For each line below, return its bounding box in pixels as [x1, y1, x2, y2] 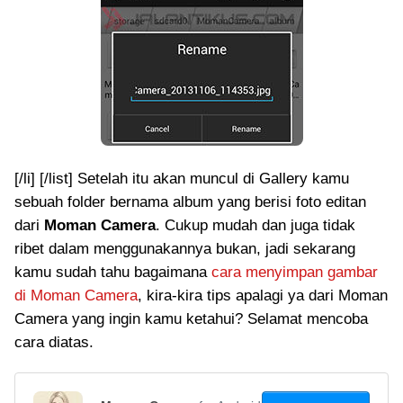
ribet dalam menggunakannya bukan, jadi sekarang [14, 240, 355, 257]
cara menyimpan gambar [211, 264, 378, 281]
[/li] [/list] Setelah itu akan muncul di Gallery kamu [14, 170, 349, 187]
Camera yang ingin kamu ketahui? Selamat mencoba [14, 310, 368, 327]
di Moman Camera [14, 287, 138, 304]
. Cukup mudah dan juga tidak [156, 217, 355, 234]
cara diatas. [14, 334, 94, 351]
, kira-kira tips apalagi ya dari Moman [138, 287, 388, 304]
